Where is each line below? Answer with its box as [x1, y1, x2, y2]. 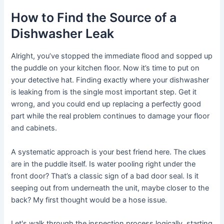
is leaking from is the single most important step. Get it [11, 87, 197, 97]
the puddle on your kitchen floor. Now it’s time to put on [11, 63, 200, 73]
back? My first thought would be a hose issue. [11, 195, 167, 204]
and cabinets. [11, 123, 57, 133]
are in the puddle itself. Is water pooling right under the [11, 159, 196, 168]
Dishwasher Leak [11, 25, 114, 41]
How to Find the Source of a [11, 9, 177, 25]
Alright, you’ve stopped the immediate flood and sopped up [11, 51, 213, 61]
